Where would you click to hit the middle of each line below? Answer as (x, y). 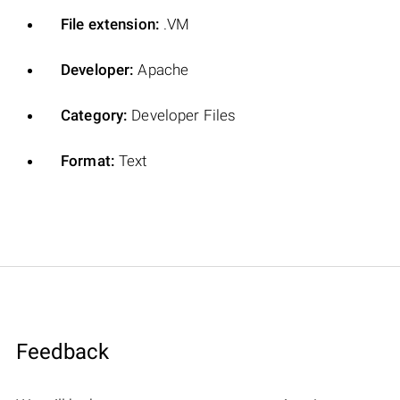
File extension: (110, 24)
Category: (95, 115)
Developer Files (182, 115)
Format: (88, 160)
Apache (162, 69)
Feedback (62, 351)
